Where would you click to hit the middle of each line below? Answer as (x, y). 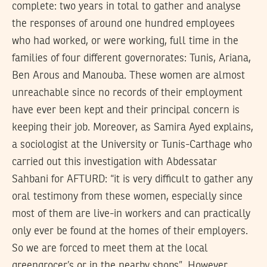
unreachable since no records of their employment (127, 93)
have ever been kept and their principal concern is (126, 111)
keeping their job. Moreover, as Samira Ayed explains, (133, 128)
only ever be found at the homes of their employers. (130, 232)
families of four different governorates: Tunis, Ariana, (131, 59)
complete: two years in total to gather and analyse (126, 7)
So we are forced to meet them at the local (110, 249)
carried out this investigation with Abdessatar (114, 162)
